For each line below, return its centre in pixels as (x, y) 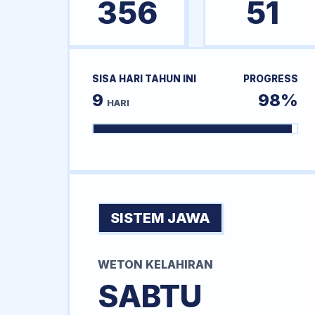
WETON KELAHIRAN (155, 265)
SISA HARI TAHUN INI (144, 79)
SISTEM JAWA (160, 218)
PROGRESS (270, 79)
